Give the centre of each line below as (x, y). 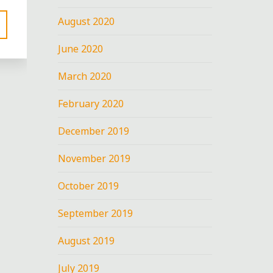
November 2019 (94, 158)
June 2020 (81, 48)
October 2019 (89, 186)
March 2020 (85, 76)
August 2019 (87, 240)
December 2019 (94, 131)
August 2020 (87, 21)
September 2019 (96, 213)
